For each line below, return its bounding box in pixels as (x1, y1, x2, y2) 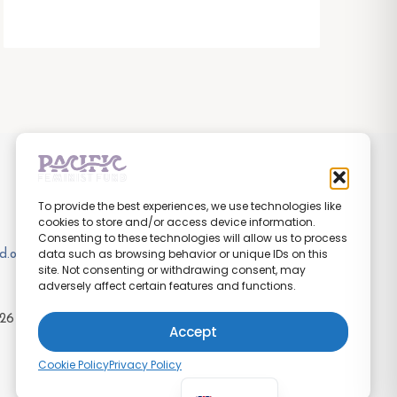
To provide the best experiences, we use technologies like (38, 198, 341, 214)
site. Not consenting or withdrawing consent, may (38, 262, 306, 277)
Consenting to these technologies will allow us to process (38, 230, 347, 245)
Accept (169, 322, 217, 341)
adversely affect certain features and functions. (38, 278, 296, 293)
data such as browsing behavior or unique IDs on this (38, 246, 328, 261)
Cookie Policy (38, 357, 109, 372)
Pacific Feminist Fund (19, 313, 142, 327)
